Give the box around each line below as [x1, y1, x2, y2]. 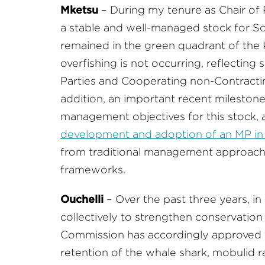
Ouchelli [60, 193, 104, 205]
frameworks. [60, 164, 125, 176]
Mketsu [60, 4, 101, 16]
